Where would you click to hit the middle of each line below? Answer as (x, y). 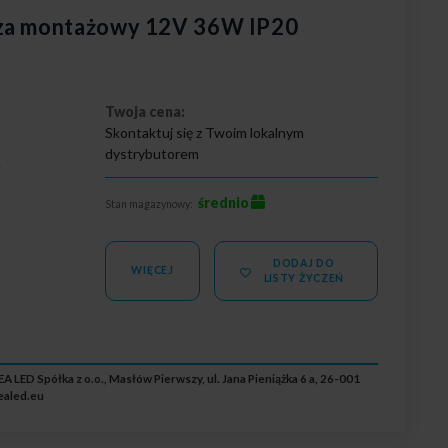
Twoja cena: (145, 111)
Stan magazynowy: (149, 203)
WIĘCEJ (152, 270)
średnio (224, 202)
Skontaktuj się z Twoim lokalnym (205, 132)
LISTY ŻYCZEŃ (304, 277)
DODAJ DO (303, 262)
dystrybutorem (152, 153)
